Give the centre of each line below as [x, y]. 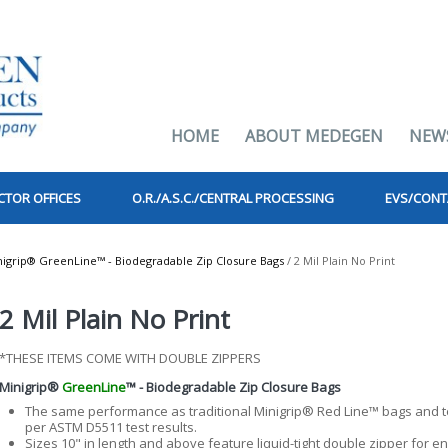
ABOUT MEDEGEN [314, 136]
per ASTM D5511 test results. [111, 427]
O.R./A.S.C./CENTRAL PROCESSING [233, 198]
